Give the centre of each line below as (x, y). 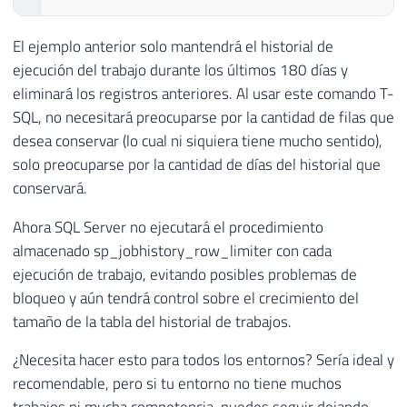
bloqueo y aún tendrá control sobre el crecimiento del (186, 298)
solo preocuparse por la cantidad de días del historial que (197, 164)
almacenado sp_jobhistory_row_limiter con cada (172, 250)
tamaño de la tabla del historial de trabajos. (152, 321)
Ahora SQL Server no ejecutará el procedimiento (168, 227)
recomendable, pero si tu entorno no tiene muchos (177, 384)
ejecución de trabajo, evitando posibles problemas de (185, 274)
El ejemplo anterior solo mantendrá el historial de (173, 46)
